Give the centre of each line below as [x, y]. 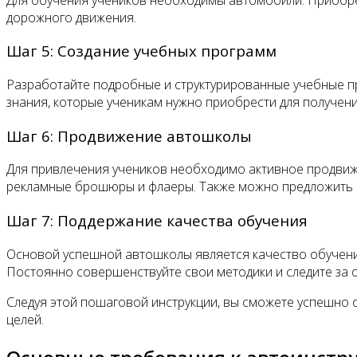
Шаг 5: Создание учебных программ [141, 51]
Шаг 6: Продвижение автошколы [129, 135]
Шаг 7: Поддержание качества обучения [157, 221]
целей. [25, 319]
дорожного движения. [71, 17]
